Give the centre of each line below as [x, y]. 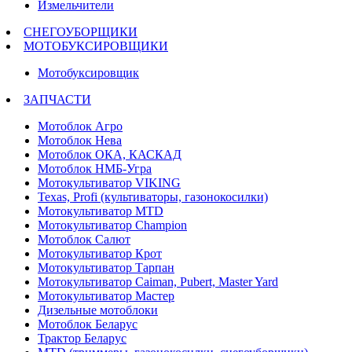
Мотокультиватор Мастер [106, 295]
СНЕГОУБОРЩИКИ [81, 31]
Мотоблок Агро [80, 126]
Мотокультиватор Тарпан [106, 267]
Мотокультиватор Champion [112, 225]
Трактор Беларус [82, 338]
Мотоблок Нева [80, 140]
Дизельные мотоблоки [98, 310]
